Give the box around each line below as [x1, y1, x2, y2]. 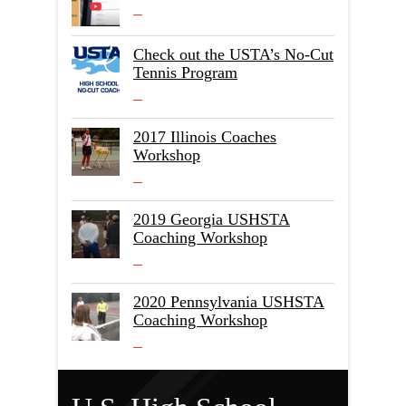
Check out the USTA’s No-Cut [133, 45, 333, 63]
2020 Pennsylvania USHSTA [133, 293, 324, 311]
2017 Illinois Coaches [133, 128, 276, 146]
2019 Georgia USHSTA [133, 210, 290, 228]
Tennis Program [133, 63, 237, 82]
